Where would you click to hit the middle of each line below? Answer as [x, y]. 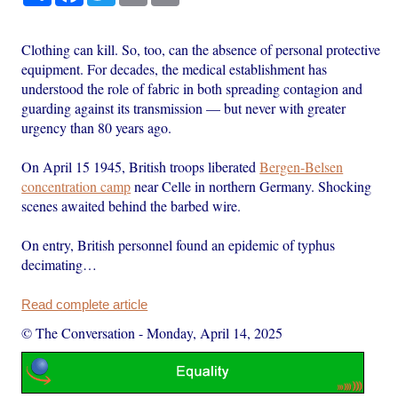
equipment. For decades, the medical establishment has [175, 68]
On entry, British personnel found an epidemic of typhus [179, 244]
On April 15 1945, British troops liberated [141, 166]
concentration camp [76, 186]
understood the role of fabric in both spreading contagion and [192, 88]
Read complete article [85, 304]
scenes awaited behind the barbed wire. [131, 205]
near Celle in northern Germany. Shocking [251, 186]
